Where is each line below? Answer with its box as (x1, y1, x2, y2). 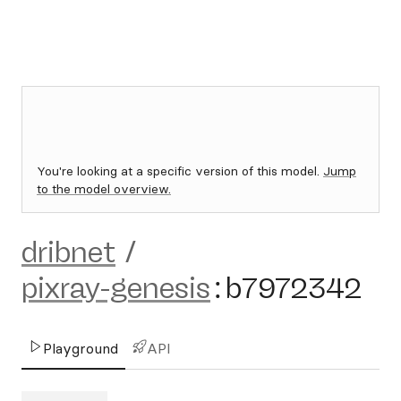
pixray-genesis (21, 271, 210, 305)
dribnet (21, 235, 115, 269)
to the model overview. (37, 181, 171, 197)
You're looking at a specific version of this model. (37, 163, 323, 179)
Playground (43, 339, 118, 357)
